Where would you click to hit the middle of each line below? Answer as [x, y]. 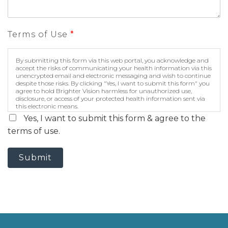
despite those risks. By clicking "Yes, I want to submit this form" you [113, 83]
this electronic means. [47, 106]
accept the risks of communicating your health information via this [114, 68]
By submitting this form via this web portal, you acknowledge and [112, 60]
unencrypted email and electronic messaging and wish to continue [113, 75]
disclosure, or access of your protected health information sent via [110, 98]
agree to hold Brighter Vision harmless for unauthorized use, [104, 91]
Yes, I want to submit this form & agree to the [115, 118]
